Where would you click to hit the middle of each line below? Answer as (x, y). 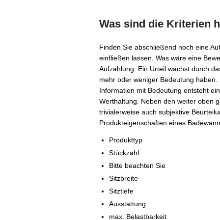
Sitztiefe (121, 191)
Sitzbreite (124, 178)
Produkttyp (126, 140)
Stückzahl (124, 153)
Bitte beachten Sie (137, 165)
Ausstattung (127, 204)
